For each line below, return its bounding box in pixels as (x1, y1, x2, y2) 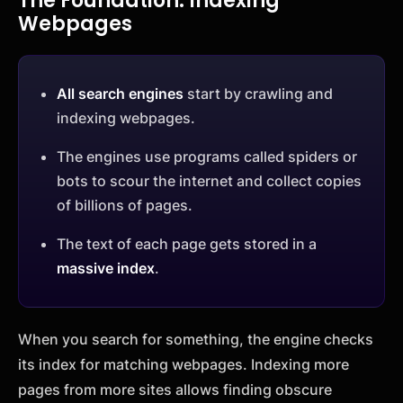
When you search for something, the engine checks (18, 329, 373, 348)
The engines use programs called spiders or (57, 147, 357, 166)
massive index (57, 258, 155, 277)
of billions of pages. (57, 195, 193, 214)
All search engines (57, 84, 184, 103)
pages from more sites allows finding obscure (18, 380, 332, 399)
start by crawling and (184, 84, 333, 103)
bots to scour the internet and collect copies (57, 171, 362, 190)
